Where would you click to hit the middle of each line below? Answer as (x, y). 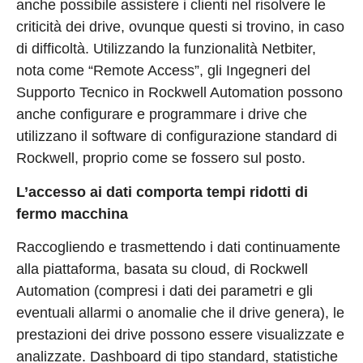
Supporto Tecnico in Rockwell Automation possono (179, 93)
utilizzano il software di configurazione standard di (177, 137)
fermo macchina (72, 214)
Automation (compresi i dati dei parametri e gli (164, 291)
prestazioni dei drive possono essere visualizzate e (180, 335)
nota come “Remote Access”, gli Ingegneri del (163, 71)
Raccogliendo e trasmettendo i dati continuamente (178, 248)
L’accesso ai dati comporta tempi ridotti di (162, 192)
